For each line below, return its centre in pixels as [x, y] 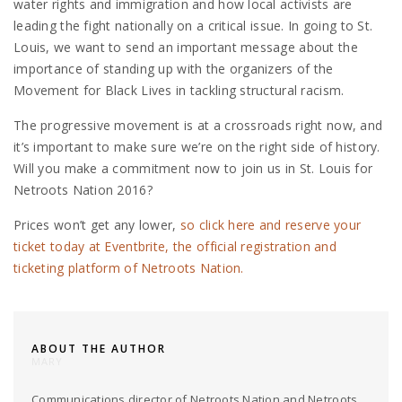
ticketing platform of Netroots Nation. [129, 268]
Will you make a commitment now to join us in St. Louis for [193, 169]
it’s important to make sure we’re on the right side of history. [197, 147]
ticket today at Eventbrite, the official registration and [175, 247]
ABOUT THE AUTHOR [99, 349]
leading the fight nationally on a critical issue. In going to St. [193, 26]
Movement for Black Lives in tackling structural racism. [179, 91]
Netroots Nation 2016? [83, 190]
